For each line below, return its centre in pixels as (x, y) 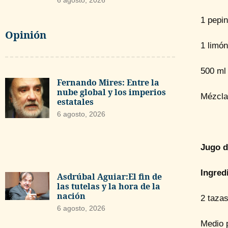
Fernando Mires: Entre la (108, 82)
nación (71, 196)
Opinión (26, 35)
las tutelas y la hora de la (108, 187)
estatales (75, 102)
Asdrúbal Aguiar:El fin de (109, 177)
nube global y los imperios (111, 92)
